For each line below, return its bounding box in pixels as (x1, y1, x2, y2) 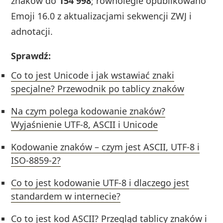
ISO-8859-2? (11, 154, 61, 167)
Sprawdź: (11, 50, 51, 62)
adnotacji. (11, 25, 53, 38)
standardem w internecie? (11, 190, 121, 203)
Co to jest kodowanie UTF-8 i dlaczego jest (11, 177, 190, 189)
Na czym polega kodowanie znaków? (11, 105, 166, 117)
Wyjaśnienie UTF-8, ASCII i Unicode (11, 118, 158, 131)
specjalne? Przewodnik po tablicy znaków (11, 83, 185, 95)
